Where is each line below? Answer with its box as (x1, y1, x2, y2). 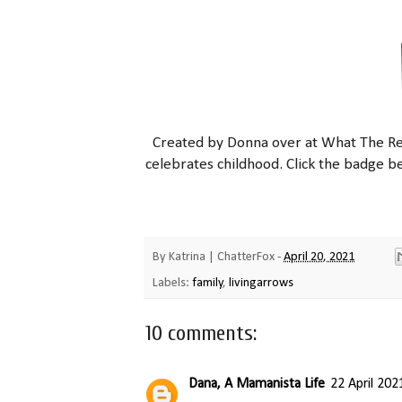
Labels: (153, 276, 192, 291)
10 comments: (145, 321, 257, 346)
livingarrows (229, 276, 293, 291)
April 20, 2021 (284, 250, 354, 265)
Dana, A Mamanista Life (188, 377, 325, 392)
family (192, 276, 223, 291)
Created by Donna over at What (153, 135, 360, 152)
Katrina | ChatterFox (169, 250, 275, 265)
